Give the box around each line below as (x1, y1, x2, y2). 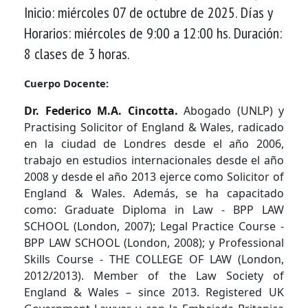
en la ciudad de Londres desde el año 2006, (24, 135, 284, 151)
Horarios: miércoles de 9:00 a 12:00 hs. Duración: (24, 23, 282, 43)
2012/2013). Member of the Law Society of (24, 267, 284, 283)
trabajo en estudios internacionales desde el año (24, 152, 284, 168)
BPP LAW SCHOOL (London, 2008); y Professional (24, 234, 284, 250)
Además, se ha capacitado (133, 185, 284, 201)
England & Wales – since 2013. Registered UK (24, 284, 284, 300)
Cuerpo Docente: (24, 76, 109, 90)
